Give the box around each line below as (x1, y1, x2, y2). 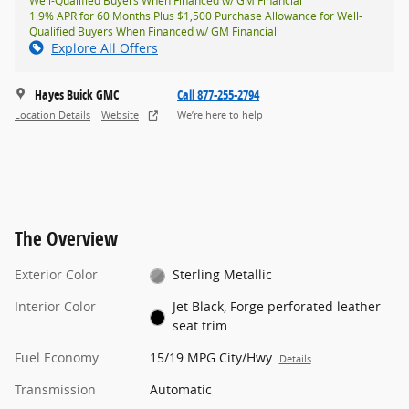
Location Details (15, 108, 90, 121)
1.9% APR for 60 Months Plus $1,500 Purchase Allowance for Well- (29, 8, 362, 25)
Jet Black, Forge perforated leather (173, 298, 382, 316)
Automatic (149, 381, 212, 399)
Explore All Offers (51, 39, 158, 58)
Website (101, 108, 139, 121)
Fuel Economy (15, 349, 99, 367)
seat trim (173, 317, 228, 335)
